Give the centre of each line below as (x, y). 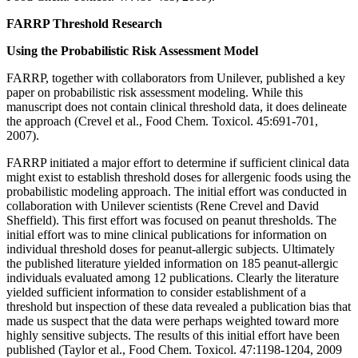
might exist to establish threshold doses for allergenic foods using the (179, 177)
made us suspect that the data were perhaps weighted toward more (173, 320)
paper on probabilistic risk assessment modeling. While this (155, 92)
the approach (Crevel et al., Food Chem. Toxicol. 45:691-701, (162, 121)
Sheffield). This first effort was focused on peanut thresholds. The (171, 220)
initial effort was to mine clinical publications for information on (167, 234)
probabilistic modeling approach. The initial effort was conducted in (177, 191)
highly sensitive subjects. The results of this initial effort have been (173, 335)
